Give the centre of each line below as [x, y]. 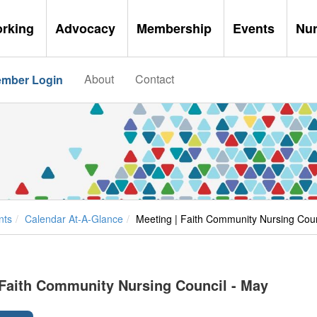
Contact [154, 79]
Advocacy [87, 28]
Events [255, 28]
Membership [175, 28]
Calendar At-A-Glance [74, 219]
